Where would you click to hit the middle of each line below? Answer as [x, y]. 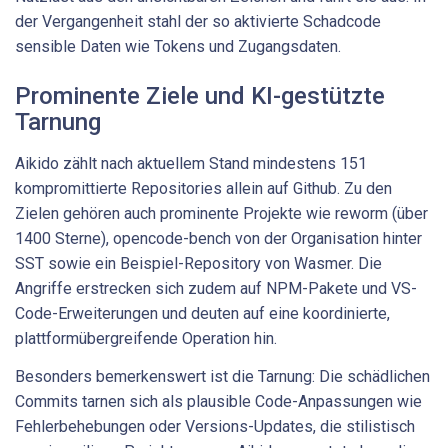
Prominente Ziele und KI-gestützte [200, 96]
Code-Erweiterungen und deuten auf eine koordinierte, [202, 314]
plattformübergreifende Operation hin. [146, 339]
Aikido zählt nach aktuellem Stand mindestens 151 [191, 164]
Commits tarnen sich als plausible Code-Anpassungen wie [218, 401]
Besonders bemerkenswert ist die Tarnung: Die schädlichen [222, 376]
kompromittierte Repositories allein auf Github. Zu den [203, 189]
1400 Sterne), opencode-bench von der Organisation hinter [218, 239]
